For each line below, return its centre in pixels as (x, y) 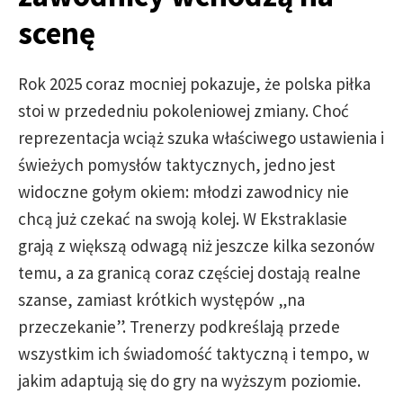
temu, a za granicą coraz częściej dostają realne (189, 273)
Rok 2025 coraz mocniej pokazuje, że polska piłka (194, 84)
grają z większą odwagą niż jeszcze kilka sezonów (197, 246)
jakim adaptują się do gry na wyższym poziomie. (189, 381)
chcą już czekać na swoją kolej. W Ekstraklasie (183, 219)
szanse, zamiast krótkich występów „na (161, 300)
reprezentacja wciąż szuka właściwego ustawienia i (201, 138)
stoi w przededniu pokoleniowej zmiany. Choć (184, 111)
